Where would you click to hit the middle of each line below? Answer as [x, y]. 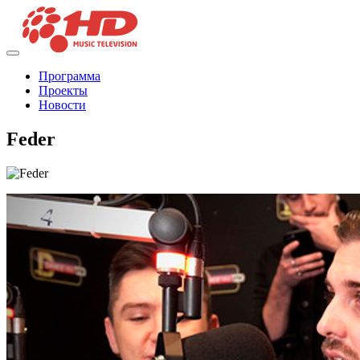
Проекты [63, 91]
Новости [62, 105]
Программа [70, 76]
